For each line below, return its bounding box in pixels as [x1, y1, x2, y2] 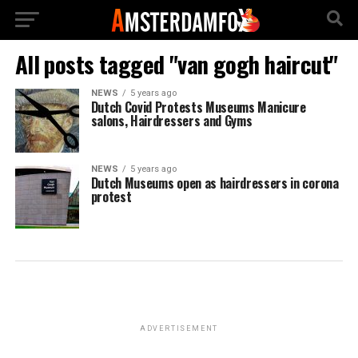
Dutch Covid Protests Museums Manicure [90, 97, 306, 117]
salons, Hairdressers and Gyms [90, 111, 253, 130]
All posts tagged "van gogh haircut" [14, 47, 338, 81]
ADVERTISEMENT [139, 324, 219, 332]
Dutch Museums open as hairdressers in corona [90, 173, 339, 193]
